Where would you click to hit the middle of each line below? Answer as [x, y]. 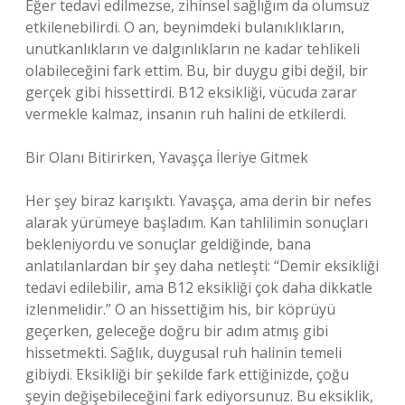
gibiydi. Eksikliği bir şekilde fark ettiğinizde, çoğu [187, 374]
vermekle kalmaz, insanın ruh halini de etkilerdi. [186, 114]
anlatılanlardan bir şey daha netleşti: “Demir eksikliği [202, 266]
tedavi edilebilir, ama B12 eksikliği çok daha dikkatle [199, 287]
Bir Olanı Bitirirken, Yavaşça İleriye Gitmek [167, 157]
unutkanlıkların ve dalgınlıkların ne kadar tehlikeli [193, 49]
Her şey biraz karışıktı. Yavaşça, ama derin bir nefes [198, 201]
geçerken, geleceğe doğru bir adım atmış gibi [177, 331]
